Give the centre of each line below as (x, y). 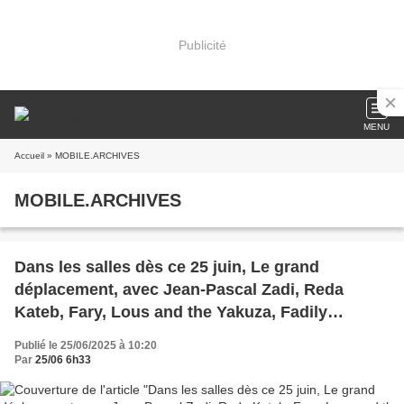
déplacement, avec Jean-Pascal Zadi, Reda (179, 289)
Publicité (202, 45)
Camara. (46, 335)
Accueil (29, 156)
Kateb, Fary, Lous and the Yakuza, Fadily (171, 312)
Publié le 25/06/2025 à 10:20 (86, 345)
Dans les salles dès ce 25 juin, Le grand (167, 267)
